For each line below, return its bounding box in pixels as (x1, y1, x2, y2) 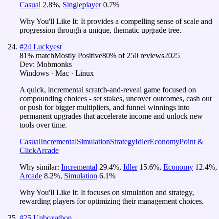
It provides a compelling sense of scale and (81, 17, 212, 25)
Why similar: (20, 162, 61, 171)
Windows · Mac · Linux (20, 68, 94, 77)
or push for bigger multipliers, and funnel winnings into (20, 103, 190, 111)
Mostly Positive (54, 51, 102, 60)
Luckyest (33, 42, 62, 51)
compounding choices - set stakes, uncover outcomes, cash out (20, 94, 212, 103)
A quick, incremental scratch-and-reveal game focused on (20, 85, 196, 94)
